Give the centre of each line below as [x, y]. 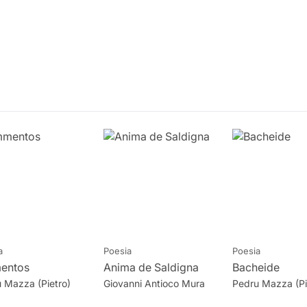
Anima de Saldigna [151, 267]
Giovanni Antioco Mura [154, 283]
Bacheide [256, 267]
